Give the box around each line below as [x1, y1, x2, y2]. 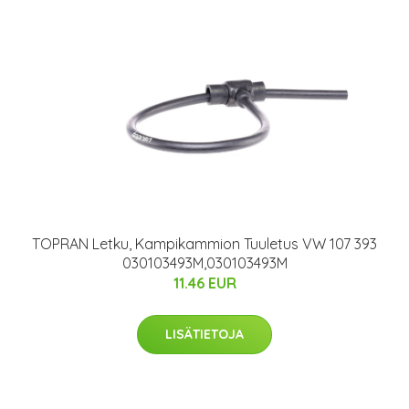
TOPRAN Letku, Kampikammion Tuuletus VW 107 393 [32, 235, 377, 254]
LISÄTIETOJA [165, 326, 244, 343]
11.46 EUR [173, 274, 236, 293]
